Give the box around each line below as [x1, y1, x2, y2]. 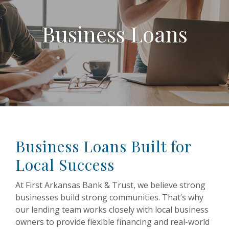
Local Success [15, 154, 114, 175]
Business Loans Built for [15, 135, 192, 156]
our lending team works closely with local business [15, 203, 209, 215]
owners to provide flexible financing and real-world [15, 216, 210, 227]
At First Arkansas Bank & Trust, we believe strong [15, 179, 205, 191]
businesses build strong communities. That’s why [15, 191, 203, 203]
